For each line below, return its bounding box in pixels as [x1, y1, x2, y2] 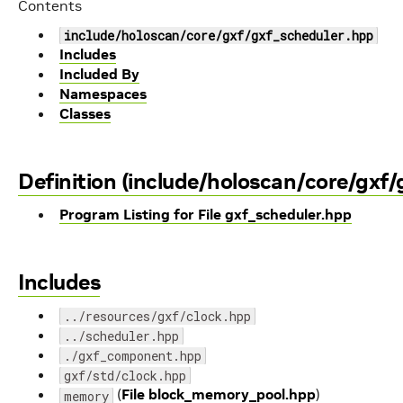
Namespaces [59, 85, 147, 103]
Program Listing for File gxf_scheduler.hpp [59, 205, 352, 223]
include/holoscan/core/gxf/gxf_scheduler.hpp [64, 27, 373, 44]
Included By [59, 65, 139, 83]
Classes [59, 104, 111, 122]
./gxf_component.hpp [64, 347, 201, 364]
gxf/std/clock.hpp [64, 367, 186, 384]
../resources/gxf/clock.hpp [64, 308, 251, 325]
